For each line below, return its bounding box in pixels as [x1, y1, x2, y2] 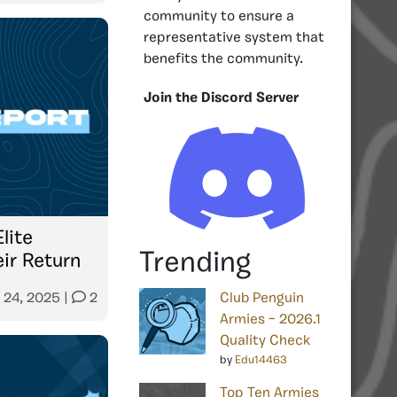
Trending [139, 249, 251, 278]
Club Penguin [220, 291, 304, 306]
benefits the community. [144, 51, 303, 66]
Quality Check [220, 333, 310, 348]
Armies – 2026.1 [220, 312, 321, 327]
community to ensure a [144, 9, 294, 24]
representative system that [144, 30, 324, 45]
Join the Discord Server [144, 90, 299, 105]
